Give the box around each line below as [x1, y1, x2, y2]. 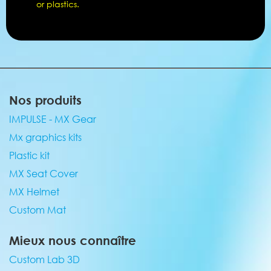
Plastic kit [9, 149, 50, 162]
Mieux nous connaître [9, 233, 136, 247]
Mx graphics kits [9, 131, 82, 143]
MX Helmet [9, 186, 59, 198]
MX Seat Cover [9, 168, 78, 180]
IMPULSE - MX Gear [9, 113, 96, 125]
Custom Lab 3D [9, 253, 80, 266]
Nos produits [9, 93, 82, 107]
